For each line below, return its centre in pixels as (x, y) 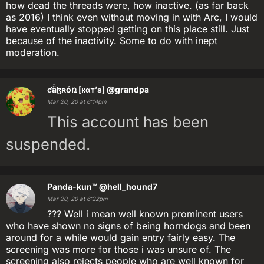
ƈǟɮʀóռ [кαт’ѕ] (76, 89)
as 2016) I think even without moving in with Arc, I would (132, 17)
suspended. (48, 144)
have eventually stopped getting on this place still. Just (128, 29)
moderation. (33, 52)
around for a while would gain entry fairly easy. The (121, 237)
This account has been (128, 122)
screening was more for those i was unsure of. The (118, 249)
